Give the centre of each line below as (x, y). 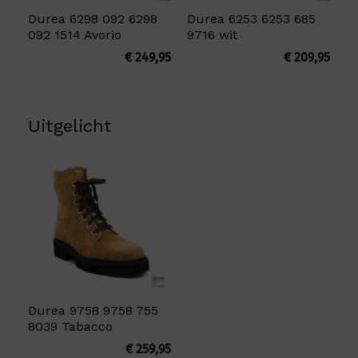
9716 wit (212, 35)
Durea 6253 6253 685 (251, 19)
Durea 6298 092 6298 (93, 19)
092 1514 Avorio (75, 35)
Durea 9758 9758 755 (93, 310)
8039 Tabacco (70, 326)
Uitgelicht (70, 126)
